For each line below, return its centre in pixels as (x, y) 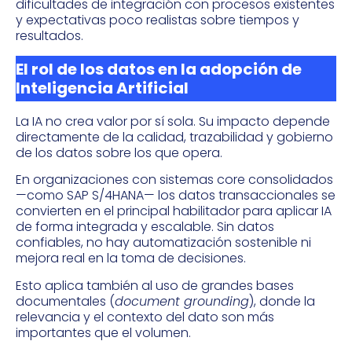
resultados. (49, 36)
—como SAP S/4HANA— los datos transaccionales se (176, 196)
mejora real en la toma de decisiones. (131, 258)
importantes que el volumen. (103, 332)
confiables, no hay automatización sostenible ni (163, 243)
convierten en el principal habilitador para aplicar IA (174, 211)
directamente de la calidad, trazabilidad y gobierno (174, 137)
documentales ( (65, 301)
